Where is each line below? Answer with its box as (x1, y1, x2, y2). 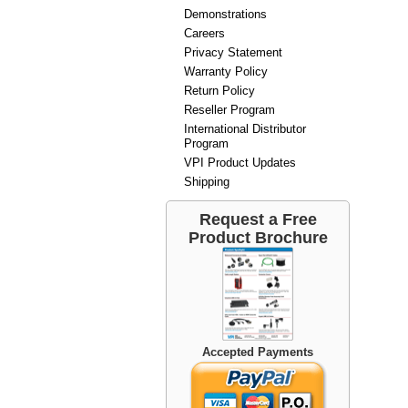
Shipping (184, 174, 229, 189)
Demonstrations (184, 6, 267, 21)
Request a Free (199, 209, 317, 229)
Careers (184, 25, 225, 40)
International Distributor (184, 121, 306, 136)
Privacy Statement (184, 45, 282, 59)
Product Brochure (188, 228, 328, 247)
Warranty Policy (184, 64, 268, 78)
